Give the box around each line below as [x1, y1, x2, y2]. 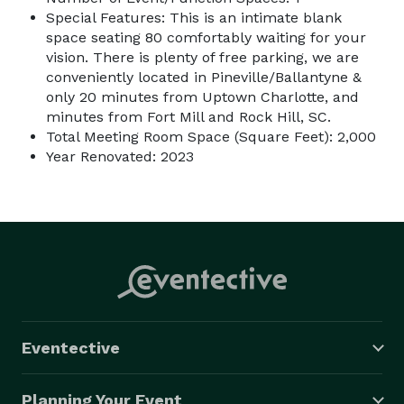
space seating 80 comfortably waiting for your [46, 28, 366, 46]
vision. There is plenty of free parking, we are [46, 48, 359, 66]
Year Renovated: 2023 [46, 147, 194, 165]
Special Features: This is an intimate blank [46, 8, 342, 26]
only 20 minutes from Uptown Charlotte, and [46, 87, 359, 106]
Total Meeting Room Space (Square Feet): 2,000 [46, 127, 376, 145]
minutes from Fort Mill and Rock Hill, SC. [46, 107, 331, 125]
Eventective [22, 337, 120, 357]
